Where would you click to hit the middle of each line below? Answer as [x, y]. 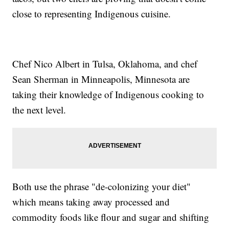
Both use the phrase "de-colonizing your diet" [102, 186]
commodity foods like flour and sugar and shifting [111, 217]
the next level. [41, 109]
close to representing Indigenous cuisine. [92, 13]
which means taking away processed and [91, 201]
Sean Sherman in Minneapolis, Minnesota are [101, 79]
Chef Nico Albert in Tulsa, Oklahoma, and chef [105, 63]
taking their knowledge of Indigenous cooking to [108, 94]
